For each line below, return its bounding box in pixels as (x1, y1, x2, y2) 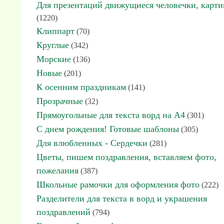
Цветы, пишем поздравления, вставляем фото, (36, 152, 216, 162)
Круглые (36, 40, 69, 50)
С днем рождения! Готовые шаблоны (36, 124, 179, 134)
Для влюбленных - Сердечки (36, 138, 147, 148)
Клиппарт (36, 26, 74, 36)
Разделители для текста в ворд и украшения (36, 193, 207, 203)
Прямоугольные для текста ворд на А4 (36, 110, 185, 120)
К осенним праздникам (36, 82, 126, 92)
